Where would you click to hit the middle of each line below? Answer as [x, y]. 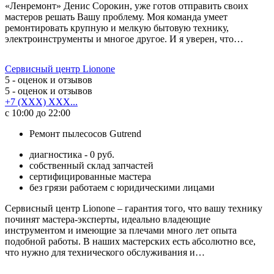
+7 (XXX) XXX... [41, 102]
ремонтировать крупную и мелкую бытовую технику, [117, 28]
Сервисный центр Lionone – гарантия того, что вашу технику [134, 208]
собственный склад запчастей [91, 165]
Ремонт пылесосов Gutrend [85, 133]
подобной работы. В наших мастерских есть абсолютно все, [130, 241]
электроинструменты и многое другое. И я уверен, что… [124, 39]
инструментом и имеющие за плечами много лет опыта [121, 230]
